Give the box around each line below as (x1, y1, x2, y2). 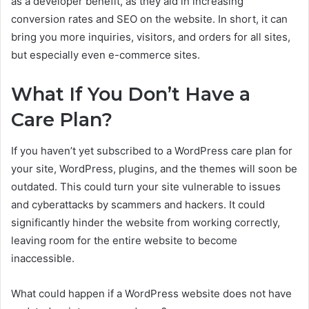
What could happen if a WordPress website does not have (11, 286, 292, 300)
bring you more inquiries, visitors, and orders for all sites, (11, 30, 290, 44)
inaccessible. (11, 251, 74, 265)
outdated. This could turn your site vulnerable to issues (11, 179, 281, 193)
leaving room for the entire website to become (11, 233, 237, 247)
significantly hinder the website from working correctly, (11, 215, 280, 229)
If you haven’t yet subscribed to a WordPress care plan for (11, 143, 292, 157)
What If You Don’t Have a (11, 83, 250, 106)
